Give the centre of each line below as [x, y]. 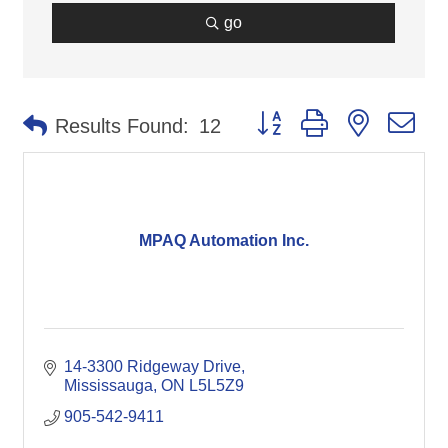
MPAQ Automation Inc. [224, 240]
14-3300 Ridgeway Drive [152, 366]
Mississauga [108, 385]
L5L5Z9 [216, 385]
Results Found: [122, 126]
